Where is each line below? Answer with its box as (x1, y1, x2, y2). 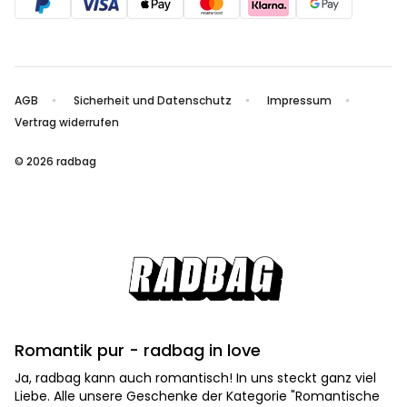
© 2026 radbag (15, 154, 96, 169)
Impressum (267, 93, 332, 108)
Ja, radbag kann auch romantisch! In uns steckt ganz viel (15, 369, 376, 388)
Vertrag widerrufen (15, 114, 122, 130)
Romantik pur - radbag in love (15, 339, 261, 362)
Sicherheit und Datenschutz (74, 93, 232, 108)
